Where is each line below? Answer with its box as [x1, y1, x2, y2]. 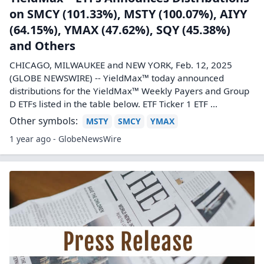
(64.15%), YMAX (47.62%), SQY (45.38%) [9, 22, 230, 38]
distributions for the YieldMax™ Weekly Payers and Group [9, 85, 249, 97]
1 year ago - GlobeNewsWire [9, 133, 121, 144]
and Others [9, 38, 75, 54]
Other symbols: [9, 114, 78, 127]
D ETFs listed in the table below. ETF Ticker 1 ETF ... [9, 98, 217, 110]
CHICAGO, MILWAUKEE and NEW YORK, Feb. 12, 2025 [9, 59, 232, 71]
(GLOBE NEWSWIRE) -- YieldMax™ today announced [9, 72, 224, 84]
